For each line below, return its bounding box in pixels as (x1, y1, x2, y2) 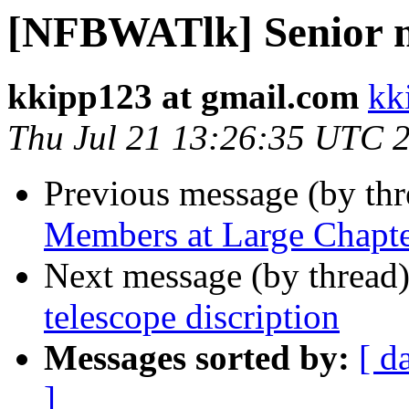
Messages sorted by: (44, 338, 350, 378)
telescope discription (44, 297, 340, 337)
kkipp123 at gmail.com (7, 77, 359, 117)
